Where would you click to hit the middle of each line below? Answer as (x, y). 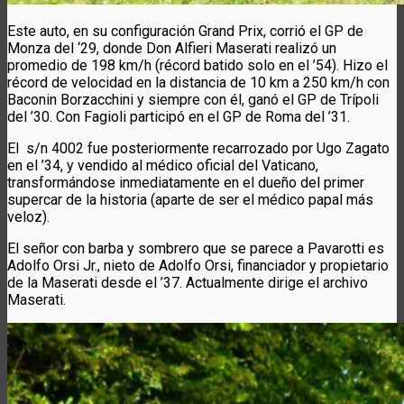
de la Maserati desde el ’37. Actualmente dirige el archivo (188, 282)
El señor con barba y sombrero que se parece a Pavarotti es (196, 248)
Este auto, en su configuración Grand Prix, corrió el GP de (185, 31)
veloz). (28, 216)
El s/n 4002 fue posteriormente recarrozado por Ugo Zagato (198, 148)
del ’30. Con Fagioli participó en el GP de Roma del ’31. (179, 116)
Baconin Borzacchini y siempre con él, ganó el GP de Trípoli (193, 99)
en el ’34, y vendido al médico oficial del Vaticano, (163, 165)
